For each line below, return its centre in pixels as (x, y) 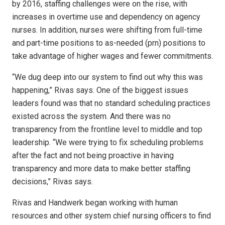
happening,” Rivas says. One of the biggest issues (100, 90)
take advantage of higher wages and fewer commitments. (113, 56)
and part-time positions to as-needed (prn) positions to (109, 43)
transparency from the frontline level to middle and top (107, 130)
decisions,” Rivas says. (52, 182)
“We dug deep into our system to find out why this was (107, 77)
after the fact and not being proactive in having (93, 156)
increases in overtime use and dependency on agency (106, 17)
